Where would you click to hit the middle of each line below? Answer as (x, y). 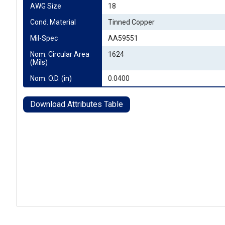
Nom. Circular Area (60, 54)
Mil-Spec (44, 38)
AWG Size (46, 6)
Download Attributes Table (77, 104)
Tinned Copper (131, 22)
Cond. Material (53, 22)
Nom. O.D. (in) (51, 78)
